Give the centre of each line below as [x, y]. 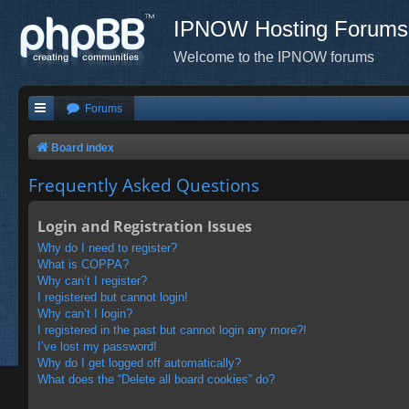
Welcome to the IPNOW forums [274, 57]
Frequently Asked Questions [144, 186]
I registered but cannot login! [113, 297]
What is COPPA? [83, 264]
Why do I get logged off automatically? [139, 362]
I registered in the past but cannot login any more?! [172, 330]
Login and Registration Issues [145, 226]
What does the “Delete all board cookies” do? [156, 379]
